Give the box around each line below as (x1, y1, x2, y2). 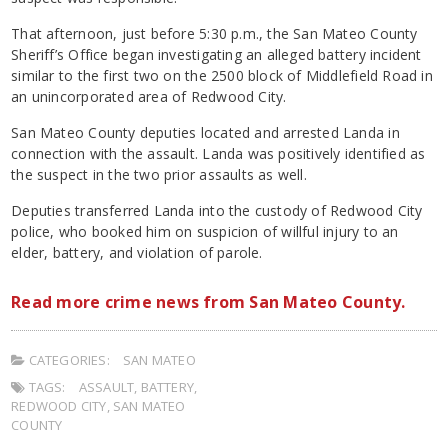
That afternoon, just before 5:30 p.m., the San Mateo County (11, 23, 418, 43)
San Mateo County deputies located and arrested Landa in (11, 122, 400, 142)
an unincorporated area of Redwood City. (11, 86, 287, 106)
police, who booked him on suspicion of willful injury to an (11, 221, 399, 241)
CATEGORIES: (25, 350, 110, 369)
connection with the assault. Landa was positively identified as (11, 143, 426, 163)
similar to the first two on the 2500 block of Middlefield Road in (11, 65, 433, 85)
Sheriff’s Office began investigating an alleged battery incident (11, 44, 422, 64)
